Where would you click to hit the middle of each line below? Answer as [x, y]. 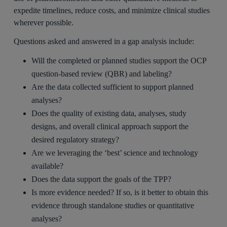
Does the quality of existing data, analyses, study [109, 113]
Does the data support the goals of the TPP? [102, 179]
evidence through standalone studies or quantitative [113, 205]
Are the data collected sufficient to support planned [113, 87]
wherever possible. [44, 23]
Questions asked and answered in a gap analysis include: [104, 42]
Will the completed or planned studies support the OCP [119, 60]
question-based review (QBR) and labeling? [102, 73]
